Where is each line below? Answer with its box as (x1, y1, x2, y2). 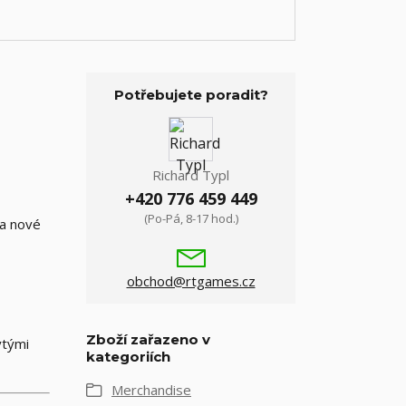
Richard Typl (152, 166, 229, 184)
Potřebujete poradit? (113, 86, 268, 103)
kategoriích (86, 348, 170, 365)
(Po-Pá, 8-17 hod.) (143, 210, 238, 227)
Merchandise (111, 381, 191, 399)
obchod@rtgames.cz (126, 272, 256, 290)
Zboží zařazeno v (86, 331, 210, 348)
